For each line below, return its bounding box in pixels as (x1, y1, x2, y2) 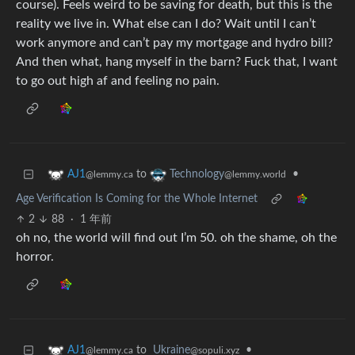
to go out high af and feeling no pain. (16, 74, 219, 88)
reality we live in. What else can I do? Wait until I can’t (16, 17, 316, 31)
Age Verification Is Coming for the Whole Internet (16, 193, 258, 205)
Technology (170, 169, 224, 181)
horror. (16, 250, 54, 264)
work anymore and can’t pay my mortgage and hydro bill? (16, 36, 333, 50)
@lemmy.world (224, 170, 286, 180)
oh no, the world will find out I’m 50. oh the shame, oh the (16, 231, 337, 245)
